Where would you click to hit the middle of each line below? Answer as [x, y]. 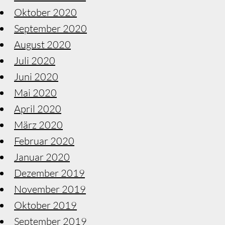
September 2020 [50, 28]
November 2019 [50, 189]
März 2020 [38, 125]
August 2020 [42, 44]
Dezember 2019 [49, 173]
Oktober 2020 [45, 12]
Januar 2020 [42, 157]
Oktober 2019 [45, 205]
